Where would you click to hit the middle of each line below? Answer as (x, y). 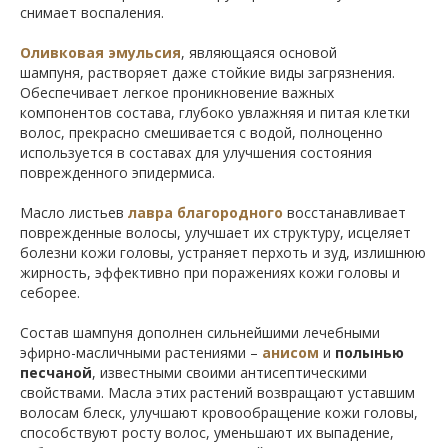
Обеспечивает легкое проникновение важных (177, 93)
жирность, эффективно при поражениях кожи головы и (210, 273)
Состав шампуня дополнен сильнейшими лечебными (200, 333)
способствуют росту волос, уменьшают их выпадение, (207, 433)
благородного (230, 213)
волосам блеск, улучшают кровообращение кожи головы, (219, 413)
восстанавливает (344, 213)
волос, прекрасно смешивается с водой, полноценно (201, 133)
